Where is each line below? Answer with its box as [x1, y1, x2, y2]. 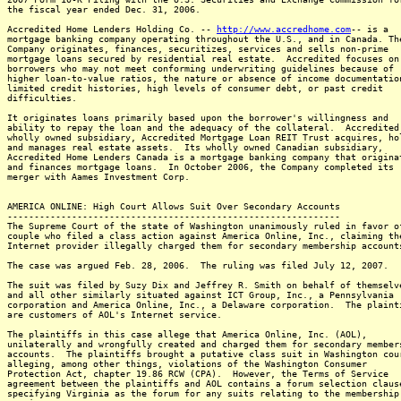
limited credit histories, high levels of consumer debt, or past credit [7, 83, 383, 93]
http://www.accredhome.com [217, 24, 351, 34]
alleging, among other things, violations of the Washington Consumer [7, 359, 367, 369]
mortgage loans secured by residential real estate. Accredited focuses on [7, 54, 399, 64]
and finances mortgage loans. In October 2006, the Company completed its [7, 162, 394, 172]
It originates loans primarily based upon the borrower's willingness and [7, 113, 388, 123]
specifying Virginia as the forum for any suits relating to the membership [7, 388, 399, 398]
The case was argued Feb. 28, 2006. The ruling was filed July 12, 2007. [7, 260, 388, 270]
